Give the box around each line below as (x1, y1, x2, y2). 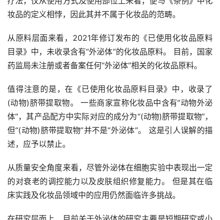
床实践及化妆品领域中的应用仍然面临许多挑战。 (7, 190, 180, 200)
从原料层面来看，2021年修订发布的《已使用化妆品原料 (7, 32, 213, 43)
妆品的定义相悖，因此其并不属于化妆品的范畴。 (7, 9, 180, 19)
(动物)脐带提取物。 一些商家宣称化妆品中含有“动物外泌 (7, 97, 213, 108)
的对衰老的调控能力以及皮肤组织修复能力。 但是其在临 (7, 176, 213, 186)
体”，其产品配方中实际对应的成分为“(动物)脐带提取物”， (7, 111, 213, 121)
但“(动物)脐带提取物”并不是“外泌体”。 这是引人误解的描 (7, 125, 213, 135)
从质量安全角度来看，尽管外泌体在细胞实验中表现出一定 (7, 162, 213, 172)
